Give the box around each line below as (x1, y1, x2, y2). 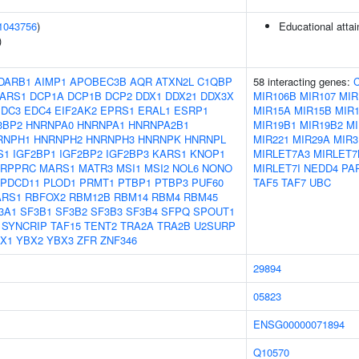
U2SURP (194, 218, 236, 233)
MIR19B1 (253, 117, 296, 132)
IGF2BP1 (13, 146, 56, 161)
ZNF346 (100, 232, 137, 248)
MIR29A (292, 131, 330, 147)
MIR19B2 (300, 117, 343, 132)
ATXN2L (155, 74, 194, 89)
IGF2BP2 (59, 146, 103, 161)
